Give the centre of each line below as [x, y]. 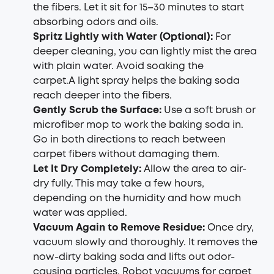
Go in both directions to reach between [129, 140]
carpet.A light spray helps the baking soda [136, 81]
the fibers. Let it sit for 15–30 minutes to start [139, 8]
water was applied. [80, 213]
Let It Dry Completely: [88, 169]
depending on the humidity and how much [137, 198]
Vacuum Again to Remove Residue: [120, 228]
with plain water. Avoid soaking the [118, 66]
